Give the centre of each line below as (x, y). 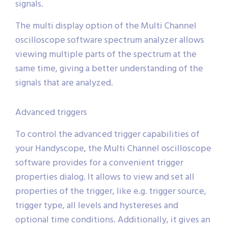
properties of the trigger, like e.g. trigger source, (111, 192)
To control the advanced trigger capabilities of (107, 135)
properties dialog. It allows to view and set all (105, 178)
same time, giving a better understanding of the (109, 69)
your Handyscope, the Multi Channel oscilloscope (113, 149)
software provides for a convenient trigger (99, 163)
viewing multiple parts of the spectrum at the (106, 55)
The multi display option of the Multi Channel (106, 26)
